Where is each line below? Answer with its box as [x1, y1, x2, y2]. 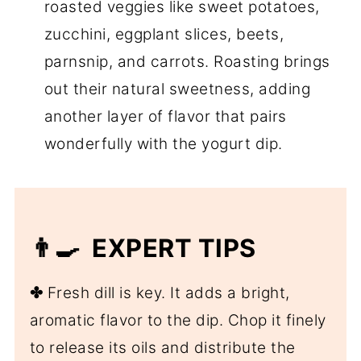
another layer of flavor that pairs [44, 107, 287, 127]
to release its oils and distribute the [29, 338, 296, 358]
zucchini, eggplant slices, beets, [44, 25, 284, 44]
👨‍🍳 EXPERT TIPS [29, 233, 256, 263]
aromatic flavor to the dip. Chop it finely [29, 311, 326, 330]
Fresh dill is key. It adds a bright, [43, 284, 290, 303]
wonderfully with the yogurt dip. [44, 135, 283, 154]
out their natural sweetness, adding [44, 80, 311, 99]
